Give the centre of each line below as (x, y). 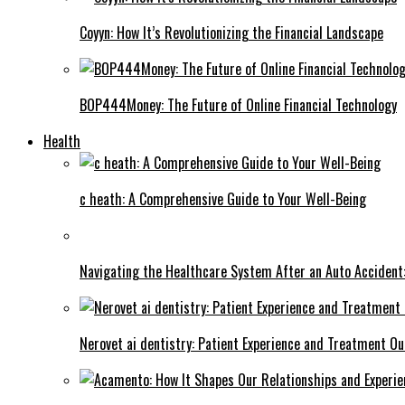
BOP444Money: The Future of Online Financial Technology (238, 104)
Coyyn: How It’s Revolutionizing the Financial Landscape (231, 32)
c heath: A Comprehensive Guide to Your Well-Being (223, 198)
